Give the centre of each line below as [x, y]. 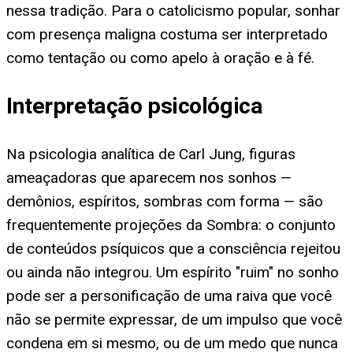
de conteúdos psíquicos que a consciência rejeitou [173, 248]
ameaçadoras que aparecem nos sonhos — [149, 177]
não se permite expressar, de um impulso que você [174, 319]
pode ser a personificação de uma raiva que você [169, 295]
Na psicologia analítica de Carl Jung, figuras [151, 154]
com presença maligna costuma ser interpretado [167, 34]
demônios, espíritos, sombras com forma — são [165, 201]
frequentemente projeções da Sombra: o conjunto [171, 225]
